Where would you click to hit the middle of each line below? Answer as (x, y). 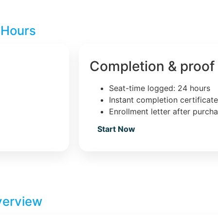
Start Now (116, 129)
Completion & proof (152, 66)
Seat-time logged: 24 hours (160, 88)
